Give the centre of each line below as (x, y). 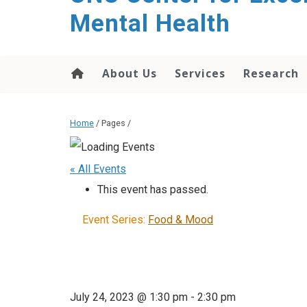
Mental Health (150, 24)
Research (271, 73)
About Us (130, 73)
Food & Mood (181, 220)
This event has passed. (153, 190)
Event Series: (115, 220)
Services (200, 73)
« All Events (98, 169)
